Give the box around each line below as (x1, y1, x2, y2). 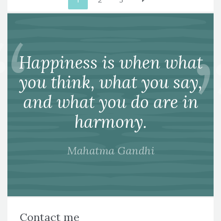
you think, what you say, (19, 71, 202, 93)
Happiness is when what (18, 51, 203, 73)
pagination (7, 2, 70, 21)
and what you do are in (23, 91, 198, 112)
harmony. (74, 110, 147, 132)
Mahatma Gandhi (67, 143, 154, 157)
